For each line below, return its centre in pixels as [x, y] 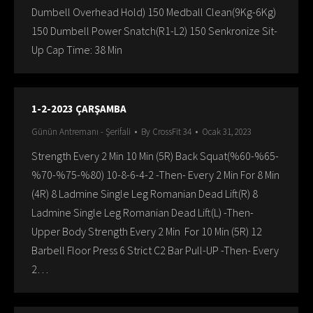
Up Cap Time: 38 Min [77, 50]
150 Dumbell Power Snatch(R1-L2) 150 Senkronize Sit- [154, 31]
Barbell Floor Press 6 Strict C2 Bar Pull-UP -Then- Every [155, 250]
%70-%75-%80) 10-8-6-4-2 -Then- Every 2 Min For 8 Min [155, 175]
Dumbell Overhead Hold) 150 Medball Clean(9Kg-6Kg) [154, 12]
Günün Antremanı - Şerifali [81, 132]
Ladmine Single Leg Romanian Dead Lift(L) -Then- [143, 212]
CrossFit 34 [172, 132]
